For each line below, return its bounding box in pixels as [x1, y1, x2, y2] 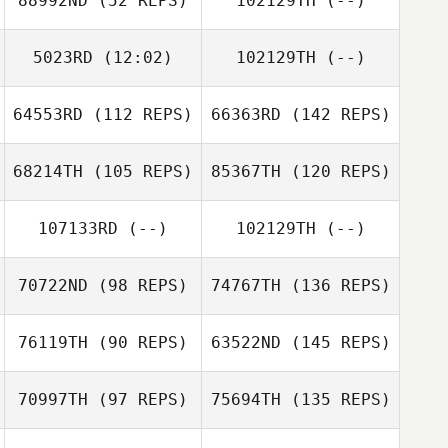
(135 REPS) [280, 390, 391, 409]
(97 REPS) [88, 390, 188, 409]
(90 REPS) [88, 333, 188, 352]
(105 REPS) [83, 162, 193, 181]
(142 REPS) [280, 105, 391, 124]
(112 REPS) [83, 105, 193, 124]
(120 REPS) [280, 162, 391, 181]
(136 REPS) [280, 276, 391, 295]
